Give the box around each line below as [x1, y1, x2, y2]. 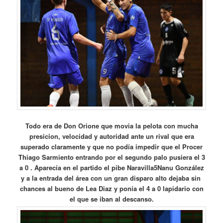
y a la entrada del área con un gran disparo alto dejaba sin [20, 173, 203, 183]
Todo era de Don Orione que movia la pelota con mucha [25, 120, 198, 130]
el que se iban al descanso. [69, 194, 154, 204]
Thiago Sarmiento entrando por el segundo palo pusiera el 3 [18, 152, 205, 162]
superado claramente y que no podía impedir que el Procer [20, 141, 203, 151]
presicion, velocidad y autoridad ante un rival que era [29, 131, 194, 141]
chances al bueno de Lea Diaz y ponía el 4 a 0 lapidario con [19, 183, 204, 193]
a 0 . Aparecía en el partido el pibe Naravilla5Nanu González [19, 162, 204, 172]
